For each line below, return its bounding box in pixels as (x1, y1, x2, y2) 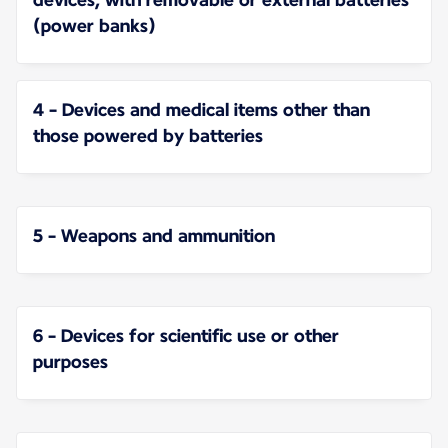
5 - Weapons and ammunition (33, 225, 275, 247)
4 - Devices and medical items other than (33, 99, 370, 121)
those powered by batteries (33, 125, 263, 147)
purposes (33, 351, 108, 373)
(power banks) (33, 15, 156, 37)
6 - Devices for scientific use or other (33, 325, 339, 347)
